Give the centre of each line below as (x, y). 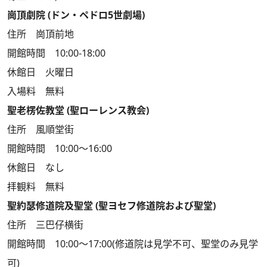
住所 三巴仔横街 (45, 225)
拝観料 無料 (36, 187)
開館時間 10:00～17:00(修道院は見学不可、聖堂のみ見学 (133, 244)
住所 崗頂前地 (41, 34)
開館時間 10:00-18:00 (56, 53)
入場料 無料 (36, 91)
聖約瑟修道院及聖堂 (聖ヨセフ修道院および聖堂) (111, 206)
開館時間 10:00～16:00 (60, 148)
